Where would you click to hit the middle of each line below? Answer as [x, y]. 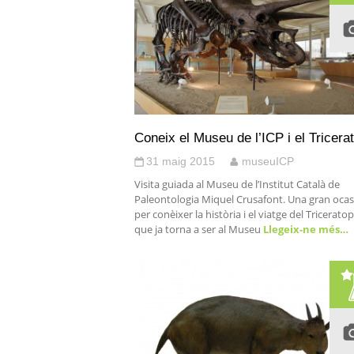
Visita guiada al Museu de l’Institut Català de [237, 184]
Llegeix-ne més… [305, 229]
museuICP [268, 161]
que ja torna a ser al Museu [198, 229]
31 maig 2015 [181, 161]
